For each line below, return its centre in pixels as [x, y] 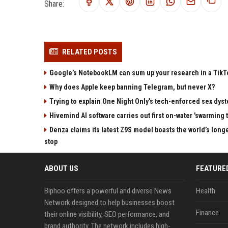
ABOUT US [61, 168]
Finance [207, 213]
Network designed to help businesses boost [109, 203]
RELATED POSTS [90, 52]
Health [205, 191]
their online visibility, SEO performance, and [107, 214]
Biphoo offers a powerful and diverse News [108, 191]
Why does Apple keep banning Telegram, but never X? [132, 87]
